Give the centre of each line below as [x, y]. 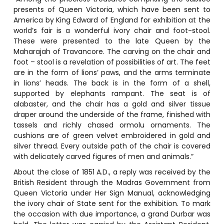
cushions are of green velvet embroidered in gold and [112, 135]
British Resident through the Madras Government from [112, 182]
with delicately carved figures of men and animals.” [103, 156]
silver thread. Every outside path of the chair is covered [112, 146]
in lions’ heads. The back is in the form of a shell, [112, 83]
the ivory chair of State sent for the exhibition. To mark [112, 203]
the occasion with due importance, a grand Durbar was [112, 214]
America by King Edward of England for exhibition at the [112, 20]
